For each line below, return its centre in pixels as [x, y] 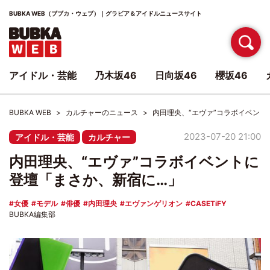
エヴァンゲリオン [154, 203]
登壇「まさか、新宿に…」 [96, 180]
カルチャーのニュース [102, 112]
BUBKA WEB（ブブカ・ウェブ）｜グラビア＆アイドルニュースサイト [105, 13]
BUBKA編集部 [32, 214]
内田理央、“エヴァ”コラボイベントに [134, 162]
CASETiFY [209, 203]
